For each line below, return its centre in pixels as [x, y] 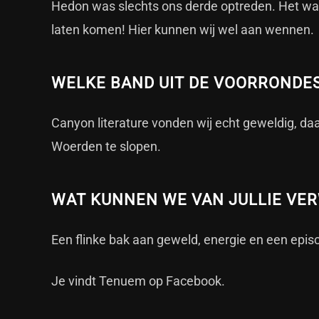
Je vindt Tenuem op [109, 281]
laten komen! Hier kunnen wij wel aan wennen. [183, 30]
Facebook [194, 281]
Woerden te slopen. [106, 146]
